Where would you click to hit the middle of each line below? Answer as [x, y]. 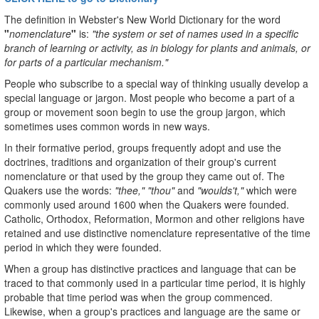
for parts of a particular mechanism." [86, 62]
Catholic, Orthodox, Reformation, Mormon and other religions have [155, 218]
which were [270, 190]
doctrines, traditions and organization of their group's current [140, 161]
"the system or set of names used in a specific [195, 33]
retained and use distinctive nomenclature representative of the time [157, 232]
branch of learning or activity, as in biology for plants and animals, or [157, 47]
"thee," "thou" [145, 190]
